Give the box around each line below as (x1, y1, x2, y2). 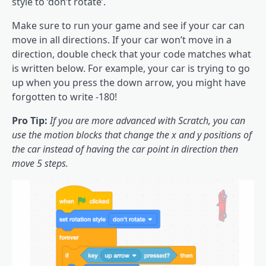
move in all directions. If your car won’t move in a (12, 33, 232, 47)
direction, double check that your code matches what (12, 47, 251, 61)
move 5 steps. (12, 157, 68, 170)
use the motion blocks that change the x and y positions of (12, 128, 252, 142)
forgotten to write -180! (12, 90, 117, 104)
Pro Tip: (12, 114, 50, 128)
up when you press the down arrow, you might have (12, 76, 246, 90)
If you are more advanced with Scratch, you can (50, 114, 245, 128)
